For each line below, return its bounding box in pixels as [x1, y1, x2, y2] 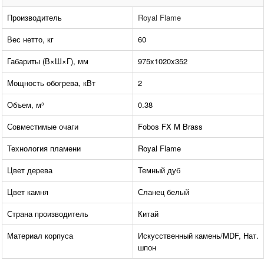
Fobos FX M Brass [138, 121, 203, 133]
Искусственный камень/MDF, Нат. [138, 230, 259, 242]
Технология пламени [7, 143, 81, 154]
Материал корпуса [7, 230, 73, 242]
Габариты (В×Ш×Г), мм [7, 55, 88, 67]
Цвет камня [7, 186, 48, 198]
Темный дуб [138, 164, 180, 176]
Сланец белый [138, 186, 189, 198]
